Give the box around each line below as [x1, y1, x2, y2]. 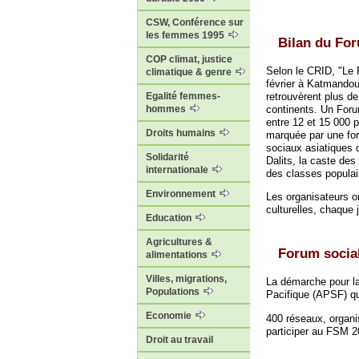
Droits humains [146, 127, 218, 139]
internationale [146, 164, 211, 176]
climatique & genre [146, 67, 234, 79]
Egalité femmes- [146, 91, 220, 103]
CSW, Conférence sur [146, 17, 244, 29]
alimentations [146, 249, 210, 261]
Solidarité [146, 151, 189, 163]
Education [146, 212, 194, 224]
